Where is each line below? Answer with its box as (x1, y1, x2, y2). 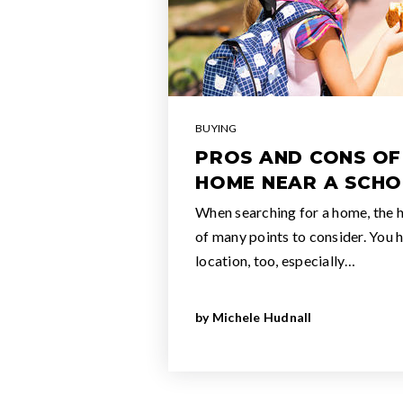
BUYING (195, 121, 237, 135)
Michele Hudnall (211, 309, 312, 325)
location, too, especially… (195, 252, 356, 269)
